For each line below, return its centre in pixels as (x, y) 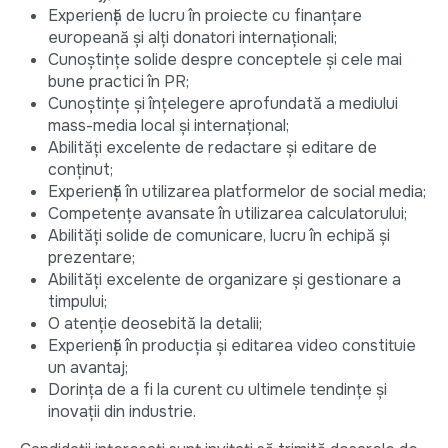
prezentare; (91, 258)
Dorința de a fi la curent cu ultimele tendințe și (217, 390)
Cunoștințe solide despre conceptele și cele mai (225, 60)
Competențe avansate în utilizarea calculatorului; (227, 214)
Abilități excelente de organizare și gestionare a (224, 280)
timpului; (77, 302)
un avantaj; (88, 368)
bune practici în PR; (118, 82)
